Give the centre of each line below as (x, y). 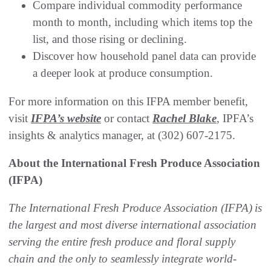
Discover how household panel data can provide (144, 56)
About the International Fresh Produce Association (134, 163)
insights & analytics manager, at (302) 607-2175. (122, 135)
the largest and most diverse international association (132, 224)
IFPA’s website (66, 118)
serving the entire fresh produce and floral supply (122, 241)
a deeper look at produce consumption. (123, 73)
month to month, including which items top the (142, 22)
